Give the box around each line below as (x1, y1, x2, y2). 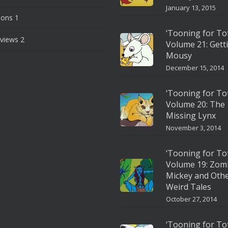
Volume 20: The (165, 99, 225, 110)
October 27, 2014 (165, 194, 217, 204)
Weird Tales (165, 181, 211, 192)
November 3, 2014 (165, 123, 221, 132)
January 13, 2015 (165, 3, 216, 12)
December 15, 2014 (165, 63, 224, 72)
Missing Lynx (165, 110, 216, 121)
